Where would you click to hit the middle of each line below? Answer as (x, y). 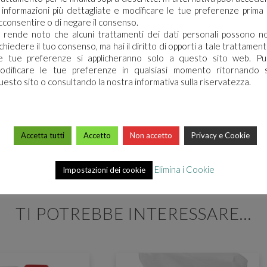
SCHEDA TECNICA (85, 41)
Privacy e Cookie (220, 135)
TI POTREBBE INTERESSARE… (133, 213)
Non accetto (151, 135)
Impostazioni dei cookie (104, 170)
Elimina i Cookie (184, 169)
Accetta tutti (42, 135)
